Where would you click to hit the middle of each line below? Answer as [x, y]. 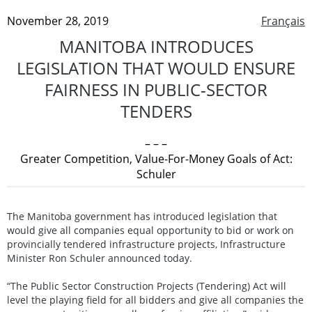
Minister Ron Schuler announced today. [100, 258]
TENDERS [156, 111]
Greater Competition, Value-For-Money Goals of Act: [156, 158]
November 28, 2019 [58, 21]
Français [283, 21]
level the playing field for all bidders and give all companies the [155, 299]
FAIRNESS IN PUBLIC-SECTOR [156, 89]
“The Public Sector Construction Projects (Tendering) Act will [147, 286]
